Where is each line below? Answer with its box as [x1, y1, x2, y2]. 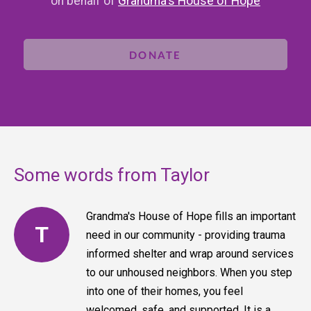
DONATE [129, 48, 182, 61]
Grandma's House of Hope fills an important [86, 210, 296, 224]
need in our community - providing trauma [86, 228, 285, 242]
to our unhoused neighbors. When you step [86, 266, 292, 280]
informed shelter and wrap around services [86, 247, 294, 261]
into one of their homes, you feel [86, 285, 243, 299]
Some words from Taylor [14, 165, 210, 186]
